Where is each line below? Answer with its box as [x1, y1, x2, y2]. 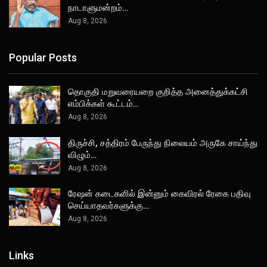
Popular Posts [9, 51, 77, 64]
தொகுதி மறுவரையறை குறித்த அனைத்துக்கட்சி [68, 86, 248, 97]
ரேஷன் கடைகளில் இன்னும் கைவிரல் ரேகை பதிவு [68, 188, 251, 200]
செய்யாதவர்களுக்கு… [68, 200, 149, 212]
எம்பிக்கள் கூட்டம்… [68, 98, 139, 109]
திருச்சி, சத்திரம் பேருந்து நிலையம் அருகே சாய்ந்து [68, 137, 257, 148]
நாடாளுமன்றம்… [68, 2, 128, 13]
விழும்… [68, 149, 97, 160]
